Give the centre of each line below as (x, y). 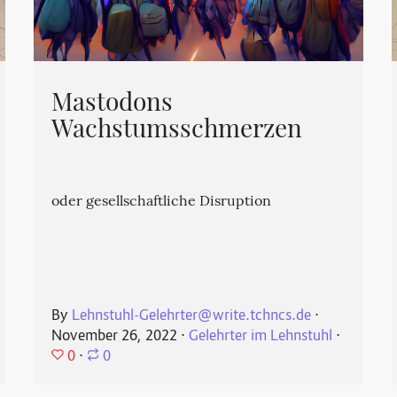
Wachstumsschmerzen (177, 131)
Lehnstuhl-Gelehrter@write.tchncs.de (192, 316)
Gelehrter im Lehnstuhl (261, 337)
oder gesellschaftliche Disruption (162, 202)
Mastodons (113, 105)
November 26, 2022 (115, 337)
